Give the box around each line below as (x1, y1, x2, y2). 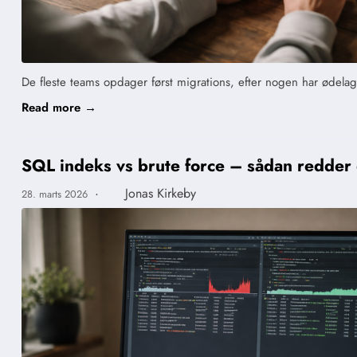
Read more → (22, 98, 96, 116)
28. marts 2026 (22, 186, 91, 202)
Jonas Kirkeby (124, 183, 196, 202)
